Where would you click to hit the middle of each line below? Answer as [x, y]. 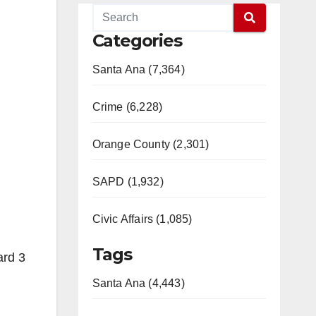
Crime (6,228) [127, 107]
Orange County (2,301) [151, 144]
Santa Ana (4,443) [138, 283]
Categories [137, 41]
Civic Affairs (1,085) [142, 219]
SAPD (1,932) [128, 182]
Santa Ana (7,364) [138, 69]
